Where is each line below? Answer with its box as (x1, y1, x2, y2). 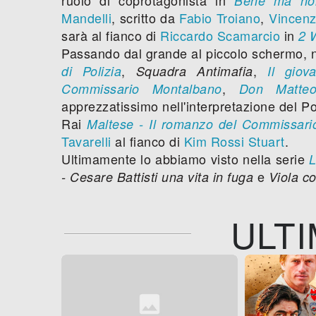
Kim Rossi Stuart (183, 131, 285, 150)
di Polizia (61, 61, 122, 80)
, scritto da (111, 8, 180, 27)
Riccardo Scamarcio (160, 25, 280, 44)
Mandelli (61, 8, 111, 27)
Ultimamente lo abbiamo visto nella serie (61, 149, 309, 168)
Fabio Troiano (179, 8, 261, 27)
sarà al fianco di (61, 25, 160, 44)
